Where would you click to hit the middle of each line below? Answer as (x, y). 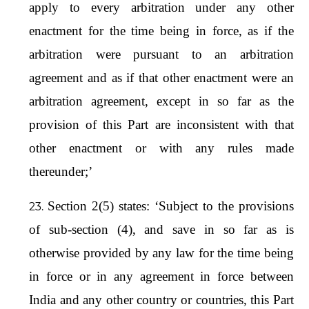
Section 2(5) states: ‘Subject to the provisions (171, 206)
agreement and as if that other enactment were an (161, 77)
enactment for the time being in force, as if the (161, 30)
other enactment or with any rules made (161, 148)
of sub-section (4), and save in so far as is (161, 229)
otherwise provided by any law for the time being (161, 252)
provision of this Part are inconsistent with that (161, 124)
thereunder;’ (61, 171)
